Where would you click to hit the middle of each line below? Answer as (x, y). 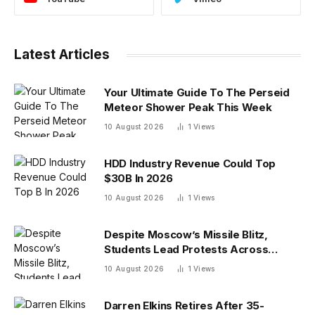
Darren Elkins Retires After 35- (184, 306)
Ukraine (124, 264)
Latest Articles (62, 55)
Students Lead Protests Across (186, 250)
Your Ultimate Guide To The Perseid (197, 93)
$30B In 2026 (139, 179)
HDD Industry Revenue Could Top (190, 164)
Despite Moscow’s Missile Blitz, (186, 235)
